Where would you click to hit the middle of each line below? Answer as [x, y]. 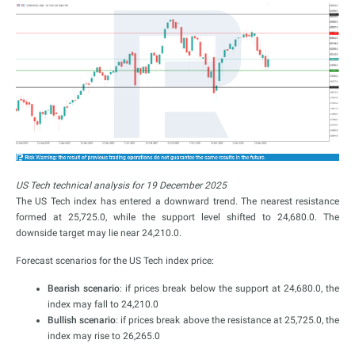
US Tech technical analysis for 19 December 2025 [121, 185]
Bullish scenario [82, 320]
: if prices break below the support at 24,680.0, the [230, 288]
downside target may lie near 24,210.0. [99, 233]
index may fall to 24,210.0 [103, 304]
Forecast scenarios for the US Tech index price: [115, 260]
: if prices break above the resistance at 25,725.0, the [228, 320]
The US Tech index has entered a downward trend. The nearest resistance [177, 201]
